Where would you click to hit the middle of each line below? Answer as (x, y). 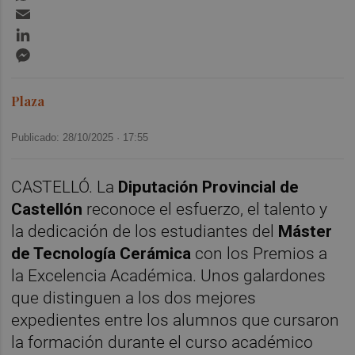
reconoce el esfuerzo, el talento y (205, 209)
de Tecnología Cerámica (101, 253)
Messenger (66, 51)
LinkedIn (57, 30)
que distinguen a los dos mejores (134, 298)
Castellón (47, 209)
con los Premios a (260, 253)
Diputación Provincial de (209, 187)
